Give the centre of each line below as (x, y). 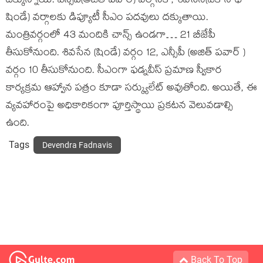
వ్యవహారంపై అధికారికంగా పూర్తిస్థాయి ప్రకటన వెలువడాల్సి (119, 107)
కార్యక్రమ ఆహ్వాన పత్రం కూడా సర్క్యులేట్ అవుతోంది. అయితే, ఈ (131, 89)
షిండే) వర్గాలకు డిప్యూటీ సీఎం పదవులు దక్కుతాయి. (107, 18)
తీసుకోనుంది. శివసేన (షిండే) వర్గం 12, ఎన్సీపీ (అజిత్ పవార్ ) (126, 54)
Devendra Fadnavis (77, 145)
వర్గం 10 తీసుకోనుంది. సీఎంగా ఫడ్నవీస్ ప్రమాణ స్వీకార (114, 71)
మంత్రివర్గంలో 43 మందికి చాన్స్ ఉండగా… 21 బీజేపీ (111, 36)
